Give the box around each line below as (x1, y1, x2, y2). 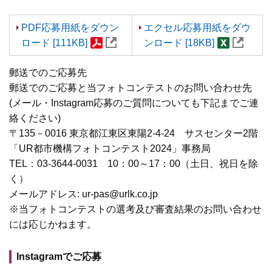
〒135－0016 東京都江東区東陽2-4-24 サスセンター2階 (9, 127, 258, 138)
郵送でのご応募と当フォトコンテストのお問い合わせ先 (9, 82, 252, 93)
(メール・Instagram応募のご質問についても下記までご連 (9, 97, 259, 108)
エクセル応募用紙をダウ (144, 22, 251, 33)
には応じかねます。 (9, 219, 97, 229)
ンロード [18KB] (144, 37, 215, 48)
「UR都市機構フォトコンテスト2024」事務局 (9, 143, 220, 154)
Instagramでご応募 (16, 251, 101, 262)
